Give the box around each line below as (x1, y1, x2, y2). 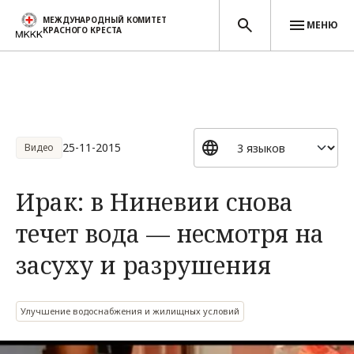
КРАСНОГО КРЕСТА (43, 24, 122, 36)
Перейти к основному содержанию (9, 109, 199, 124)
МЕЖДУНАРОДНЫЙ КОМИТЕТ (43, 14, 167, 25)
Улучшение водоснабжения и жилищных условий (21, 305, 239, 317)
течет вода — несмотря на (16, 217, 324, 250)
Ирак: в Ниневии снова (16, 186, 293, 218)
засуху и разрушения (16, 249, 271, 281)
